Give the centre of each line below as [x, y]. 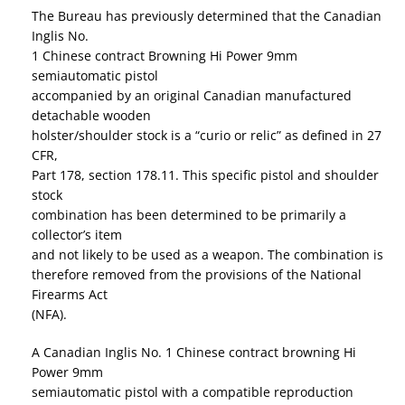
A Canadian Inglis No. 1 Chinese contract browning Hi [194, 353]
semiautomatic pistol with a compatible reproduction [193, 392]
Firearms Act [70, 295]
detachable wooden [91, 116]
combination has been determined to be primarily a [189, 215]
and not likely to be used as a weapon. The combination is [207, 255]
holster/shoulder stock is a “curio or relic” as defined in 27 [207, 136]
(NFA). [49, 315]
